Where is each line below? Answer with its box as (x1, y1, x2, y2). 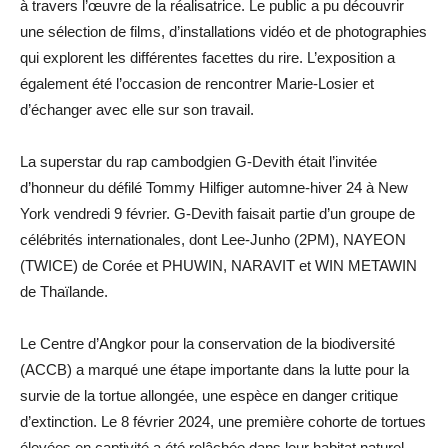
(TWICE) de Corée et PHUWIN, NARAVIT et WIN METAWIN (20, 256, 417, 274)
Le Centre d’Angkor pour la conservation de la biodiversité (20, 334, 395, 352)
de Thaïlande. (20, 282, 108, 300)
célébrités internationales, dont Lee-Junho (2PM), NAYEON (20, 230, 406, 248)
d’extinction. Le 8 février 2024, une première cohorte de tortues (20, 412, 426, 430)
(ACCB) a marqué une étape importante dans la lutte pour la (20, 360, 409, 378)
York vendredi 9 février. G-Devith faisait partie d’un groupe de (20, 204, 415, 222)
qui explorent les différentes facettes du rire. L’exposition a (20, 48, 395, 66)
